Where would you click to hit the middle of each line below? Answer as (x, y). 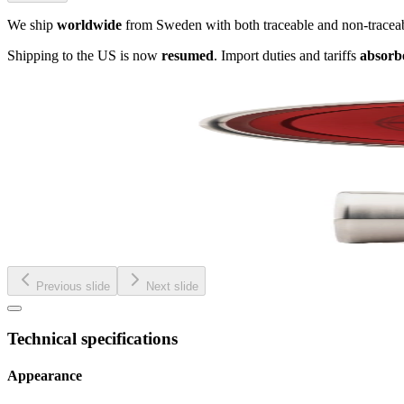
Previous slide (73, 286)
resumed (188, 55)
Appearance (45, 375)
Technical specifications (92, 338)
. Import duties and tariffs (287, 55)
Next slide (172, 286)
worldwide (89, 24)
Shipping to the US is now (84, 55)
